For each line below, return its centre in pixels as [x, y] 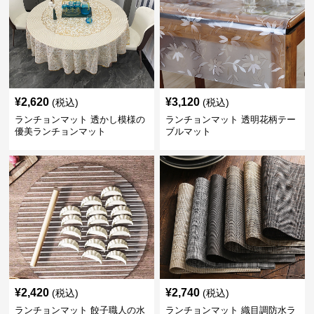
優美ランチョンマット [61, 131]
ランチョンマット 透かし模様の [80, 120]
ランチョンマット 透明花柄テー [230, 120]
